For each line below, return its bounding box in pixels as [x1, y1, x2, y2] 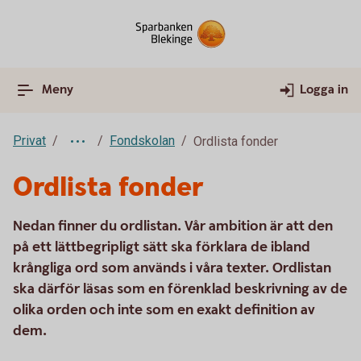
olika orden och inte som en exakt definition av [13, 301, 315, 319]
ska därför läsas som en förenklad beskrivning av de [13, 280, 347, 298]
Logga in [300, 81, 348, 98]
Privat [13, 133, 46, 148]
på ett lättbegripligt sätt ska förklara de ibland [13, 238, 310, 256]
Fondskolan [110, 133, 175, 148]
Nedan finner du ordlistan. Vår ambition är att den [13, 217, 333, 235]
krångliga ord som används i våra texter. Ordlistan [13, 259, 331, 277]
